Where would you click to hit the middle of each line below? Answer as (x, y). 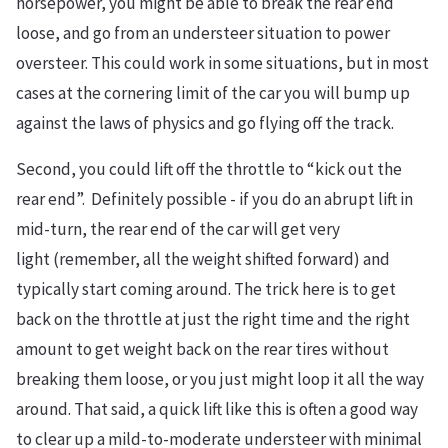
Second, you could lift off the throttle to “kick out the (209, 169)
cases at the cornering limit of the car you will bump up (213, 93)
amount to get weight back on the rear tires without (202, 349)
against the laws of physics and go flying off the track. (205, 123)
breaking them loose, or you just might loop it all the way (220, 379)
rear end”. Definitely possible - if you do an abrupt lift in (214, 199)
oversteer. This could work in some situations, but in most (222, 63)
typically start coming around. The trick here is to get (206, 289)
